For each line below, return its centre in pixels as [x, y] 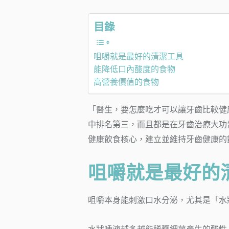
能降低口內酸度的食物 [134, 70]
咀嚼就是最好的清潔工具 [139, 57]
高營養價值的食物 [126, 82]
